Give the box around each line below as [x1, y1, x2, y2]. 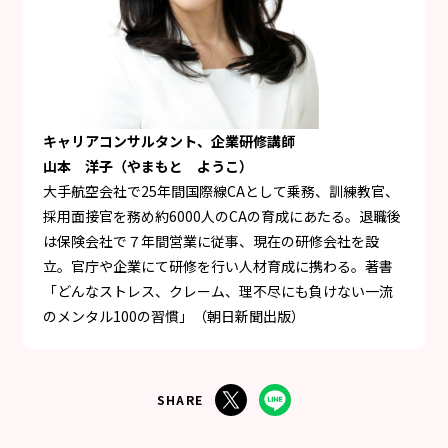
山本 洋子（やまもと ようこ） [43, 155, 253, 176]
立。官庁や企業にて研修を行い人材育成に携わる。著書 [43, 255, 393, 276]
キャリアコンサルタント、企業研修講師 [43, 130, 295, 151]
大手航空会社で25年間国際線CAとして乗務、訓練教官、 [43, 180, 399, 201]
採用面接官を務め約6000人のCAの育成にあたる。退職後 [43, 205, 401, 226]
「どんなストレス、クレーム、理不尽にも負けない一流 [43, 280, 393, 301]
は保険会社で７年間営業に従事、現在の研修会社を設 [43, 230, 379, 251]
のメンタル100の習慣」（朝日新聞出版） [43, 305, 305, 326]
